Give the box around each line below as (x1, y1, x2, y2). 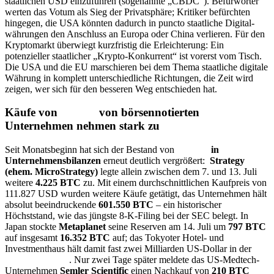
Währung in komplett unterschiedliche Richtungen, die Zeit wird (5, 72, 253, 83)
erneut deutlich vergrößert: (101, 155, 205, 166)
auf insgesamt (5, 232, 60, 243)
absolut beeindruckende (5, 199, 98, 210)
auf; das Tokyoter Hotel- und (110, 232, 224, 243)
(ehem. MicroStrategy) (5, 166, 100, 177)
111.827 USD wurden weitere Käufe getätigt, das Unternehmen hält (5, 188, 267, 199)
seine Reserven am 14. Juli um (106, 221, 228, 232)
